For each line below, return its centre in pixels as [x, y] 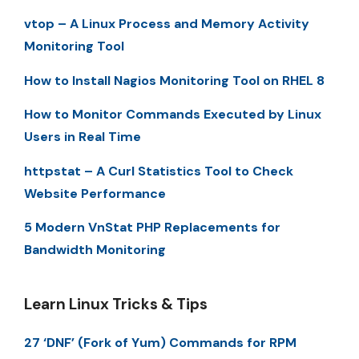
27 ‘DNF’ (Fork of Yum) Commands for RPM [160, 342]
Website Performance [95, 193]
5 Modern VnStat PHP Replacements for [152, 227]
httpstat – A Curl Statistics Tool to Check [159, 171]
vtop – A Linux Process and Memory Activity [167, 24]
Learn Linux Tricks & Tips [116, 304]
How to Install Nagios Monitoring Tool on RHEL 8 [174, 80]
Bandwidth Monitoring [95, 249]
